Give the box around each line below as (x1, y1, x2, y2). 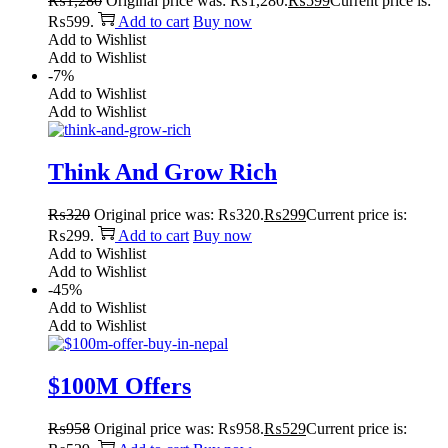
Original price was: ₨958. (94, 420, 264, 438)
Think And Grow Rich (48, 159, 277, 186)
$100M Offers (48, 373, 191, 400)
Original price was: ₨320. (94, 206, 264, 224)
